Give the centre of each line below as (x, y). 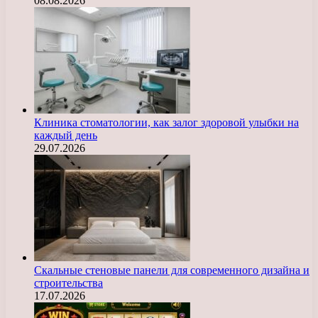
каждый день (66, 136)
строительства (68, 283)
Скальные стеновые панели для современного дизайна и (172, 270)
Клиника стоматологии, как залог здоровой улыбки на (166, 123)
